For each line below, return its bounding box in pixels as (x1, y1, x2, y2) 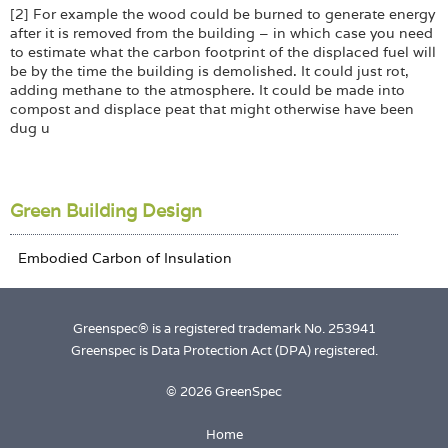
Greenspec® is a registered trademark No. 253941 (72, 319, 376, 337)
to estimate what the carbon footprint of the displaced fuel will (10, 42, 436, 61)
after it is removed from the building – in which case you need (10, 23, 433, 42)
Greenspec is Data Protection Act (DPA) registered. (70, 341, 378, 359)
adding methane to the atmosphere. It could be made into (10, 80, 405, 99)
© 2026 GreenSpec (166, 383, 282, 401)
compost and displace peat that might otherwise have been (10, 99, 414, 118)
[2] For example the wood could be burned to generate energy (10, 4, 435, 23)
